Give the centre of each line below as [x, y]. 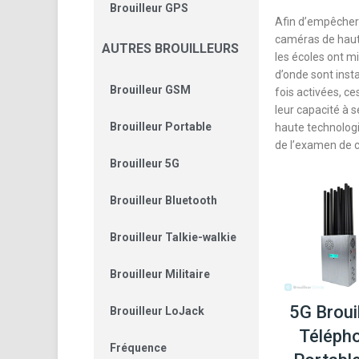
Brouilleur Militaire [160, 274]
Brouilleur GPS [149, 8]
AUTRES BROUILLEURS [170, 48]
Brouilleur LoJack [157, 311]
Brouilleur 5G [145, 163]
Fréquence [138, 348]
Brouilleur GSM [150, 90]
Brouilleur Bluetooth [163, 200]
